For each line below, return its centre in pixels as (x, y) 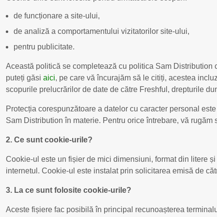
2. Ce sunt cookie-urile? (49, 139)
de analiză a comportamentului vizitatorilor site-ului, (101, 31)
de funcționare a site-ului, (57, 15)
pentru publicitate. (44, 46)
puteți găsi (24, 77)
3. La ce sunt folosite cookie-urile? (69, 190)
